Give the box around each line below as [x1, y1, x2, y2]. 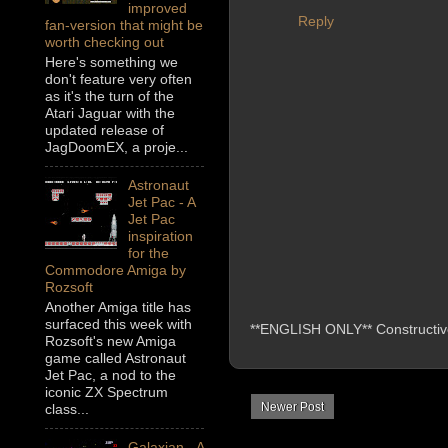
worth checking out [45, 34, 164, 51]
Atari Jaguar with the [45, 105, 175, 122]
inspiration [127, 228, 193, 245]
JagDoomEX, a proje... [45, 139, 188, 156]
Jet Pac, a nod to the [45, 367, 176, 384]
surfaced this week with [45, 316, 192, 333]
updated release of [45, 122, 164, 139]
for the [127, 245, 169, 262]
